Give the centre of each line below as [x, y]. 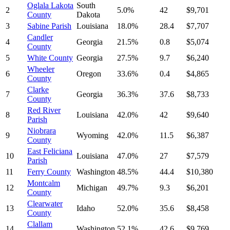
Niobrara [42, 131]
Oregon [89, 74]
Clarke [38, 90]
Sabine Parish [49, 26]
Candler [40, 37]
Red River [44, 110]
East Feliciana [50, 151]
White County [50, 58]
